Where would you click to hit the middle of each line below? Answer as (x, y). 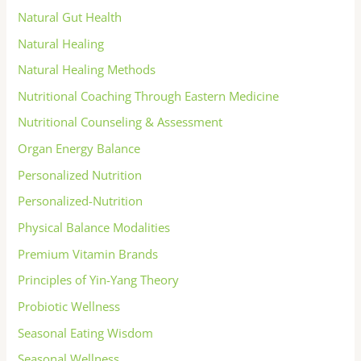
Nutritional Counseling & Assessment (120, 122)
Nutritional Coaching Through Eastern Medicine (149, 95)
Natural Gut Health (70, 17)
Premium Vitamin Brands (88, 253)
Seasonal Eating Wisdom (86, 332)
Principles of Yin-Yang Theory (99, 280)
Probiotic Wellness (69, 306)
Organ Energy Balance (79, 149)
